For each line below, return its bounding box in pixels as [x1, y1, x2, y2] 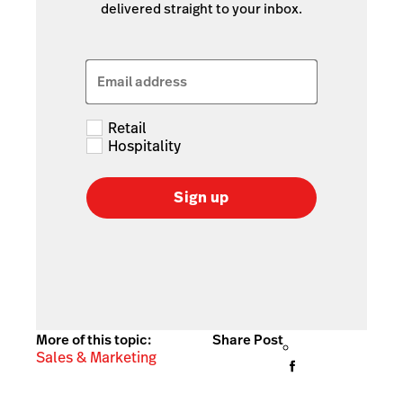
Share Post [212, 330, 283, 350]
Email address [97, 72, 187, 92]
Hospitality [108, 136, 181, 157]
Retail [108, 118, 147, 139]
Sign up [174, 187, 229, 209]
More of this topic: [36, 330, 151, 350]
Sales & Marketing [36, 347, 157, 369]
